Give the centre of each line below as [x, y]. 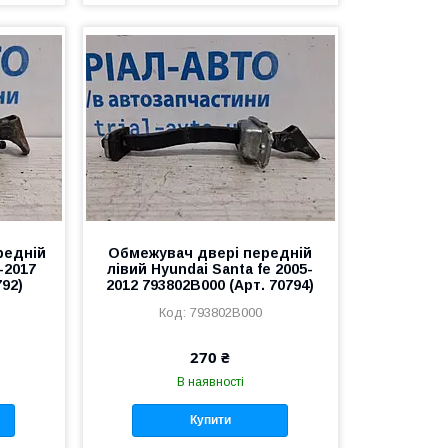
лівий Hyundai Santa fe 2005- [210, 268]
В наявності [210, 381]
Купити [210, 420]
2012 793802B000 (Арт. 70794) [210, 284]
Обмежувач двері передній [210, 252]
